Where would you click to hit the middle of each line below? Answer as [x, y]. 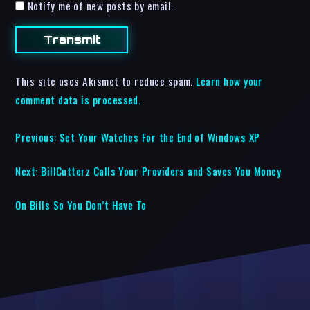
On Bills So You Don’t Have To [81, 204]
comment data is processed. [78, 100]
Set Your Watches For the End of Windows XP [160, 137]
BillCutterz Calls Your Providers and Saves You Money [161, 171]
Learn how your [229, 81]
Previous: [36, 137]
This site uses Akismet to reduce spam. [106, 81]
